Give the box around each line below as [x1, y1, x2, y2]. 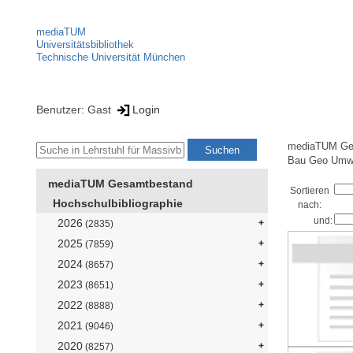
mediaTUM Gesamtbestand [48, 177, 193, 191]
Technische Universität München [36, 51, 185, 63]
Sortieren [290, 185, 330, 196]
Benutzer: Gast [36, 102, 114, 116]
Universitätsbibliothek [36, 39, 134, 50]
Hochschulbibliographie [53, 197, 183, 210]
